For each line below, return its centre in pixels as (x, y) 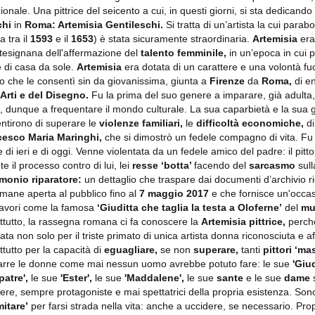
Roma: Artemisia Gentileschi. (94, 24)
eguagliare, (131, 249)
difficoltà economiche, (250, 123)
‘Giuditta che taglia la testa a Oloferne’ (189, 207)
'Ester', (76, 277)
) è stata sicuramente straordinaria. (173, 38)
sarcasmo (272, 165)
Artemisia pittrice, (245, 221)
